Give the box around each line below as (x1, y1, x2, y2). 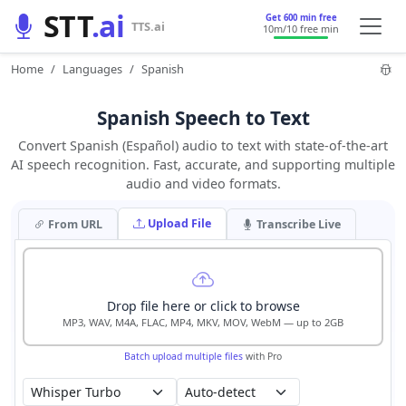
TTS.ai (131, 17, 166, 34)
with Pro (243, 350, 282, 362)
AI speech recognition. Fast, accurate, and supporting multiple (11, 156, 395, 173)
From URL (48, 217, 102, 232)
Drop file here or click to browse (106, 297, 300, 314)
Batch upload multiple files (124, 350, 243, 362)
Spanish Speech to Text (96, 105, 310, 130)
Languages (63, 61, 122, 77)
